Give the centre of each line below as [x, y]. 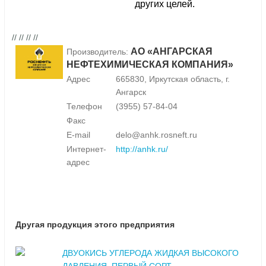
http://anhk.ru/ [142, 149]
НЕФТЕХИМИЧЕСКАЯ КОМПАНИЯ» [150, 65]
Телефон [84, 107]
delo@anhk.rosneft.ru [156, 135]
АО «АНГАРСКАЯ [172, 52]
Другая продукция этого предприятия [95, 225]
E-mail [78, 135]
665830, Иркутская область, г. [173, 79]
